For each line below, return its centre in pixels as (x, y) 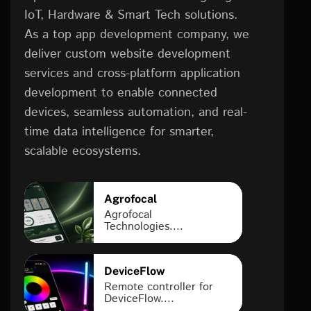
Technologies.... (144, 227)
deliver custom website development (127, 54)
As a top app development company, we (137, 35)
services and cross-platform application (132, 74)
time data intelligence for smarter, (119, 132)
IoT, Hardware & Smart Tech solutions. (131, 15)
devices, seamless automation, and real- (136, 112)
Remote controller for (159, 287)
